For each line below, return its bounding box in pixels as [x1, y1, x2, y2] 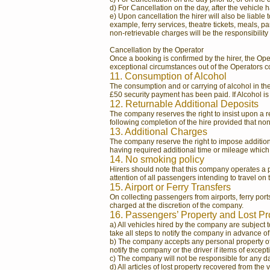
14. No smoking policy [110, 154, 204, 165]
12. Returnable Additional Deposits [110, 99, 259, 109]
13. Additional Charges [110, 127, 207, 137]
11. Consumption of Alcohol [110, 71, 227, 81]
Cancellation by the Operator [110, 46, 204, 54]
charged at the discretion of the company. [110, 201, 243, 210]
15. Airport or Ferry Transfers [110, 182, 231, 192]
